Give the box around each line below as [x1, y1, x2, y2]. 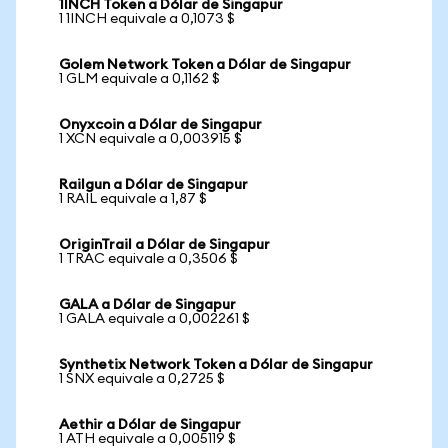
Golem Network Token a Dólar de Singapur [59, 58, 351, 72]
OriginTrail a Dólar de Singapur [59, 238, 270, 252]
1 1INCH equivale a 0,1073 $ [59, 12, 235, 26]
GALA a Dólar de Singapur [59, 298, 236, 312]
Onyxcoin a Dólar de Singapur [59, 118, 262, 132]
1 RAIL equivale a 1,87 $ [59, 192, 207, 206]
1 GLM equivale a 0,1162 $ [59, 72, 220, 86]
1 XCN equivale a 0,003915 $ [59, 132, 242, 146]
